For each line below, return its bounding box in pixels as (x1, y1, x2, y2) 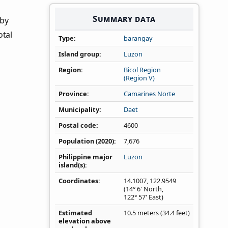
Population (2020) (59, 136, 114, 146)
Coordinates (59, 176, 98, 186)
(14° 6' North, (124, 184, 163, 194)
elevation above (59, 216, 111, 226)
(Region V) (124, 73, 155, 83)
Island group (59, 49, 99, 59)
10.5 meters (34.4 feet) (124, 208, 190, 218)
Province (59, 89, 87, 99)
